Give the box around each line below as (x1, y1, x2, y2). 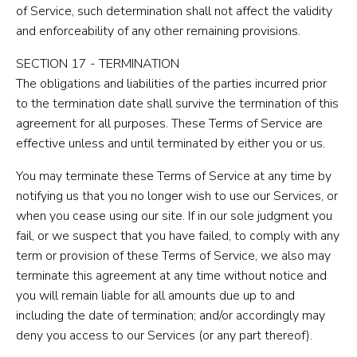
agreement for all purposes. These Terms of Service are (16, 114, 323, 132)
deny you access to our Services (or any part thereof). (16, 326, 312, 344)
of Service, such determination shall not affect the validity (16, 2, 332, 20)
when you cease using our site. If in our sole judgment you (16, 206, 332, 225)
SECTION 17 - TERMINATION (16, 54, 179, 73)
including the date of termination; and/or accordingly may (16, 306, 325, 324)
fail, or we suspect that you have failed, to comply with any (16, 226, 339, 245)
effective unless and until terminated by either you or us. (16, 134, 325, 152)
